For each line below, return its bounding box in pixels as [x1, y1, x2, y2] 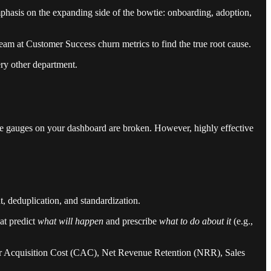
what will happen [38, 215, 103, 226]
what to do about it [159, 215, 231, 226]
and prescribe [103, 215, 159, 226]
